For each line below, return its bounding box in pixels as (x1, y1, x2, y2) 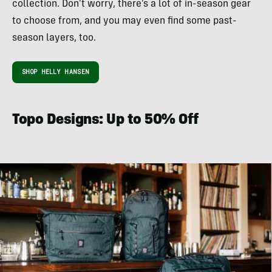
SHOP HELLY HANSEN (22, 68, 90, 76)
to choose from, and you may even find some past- (12, 16, 237, 27)
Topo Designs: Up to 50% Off (12, 114, 199, 129)
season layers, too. (12, 33, 96, 44)
